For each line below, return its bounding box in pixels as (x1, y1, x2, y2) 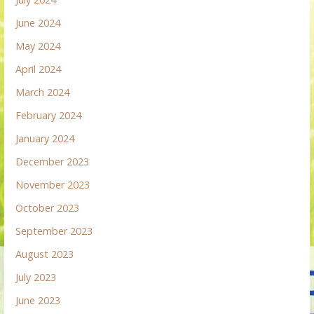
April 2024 (15, 62, 62, 76)
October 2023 (15, 200, 80, 214)
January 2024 (15, 131, 75, 145)
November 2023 (15, 177, 90, 191)
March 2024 (15, 85, 70, 99)
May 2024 (15, 39, 61, 53)
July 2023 (15, 270, 57, 284)
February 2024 (15, 108, 82, 122)
